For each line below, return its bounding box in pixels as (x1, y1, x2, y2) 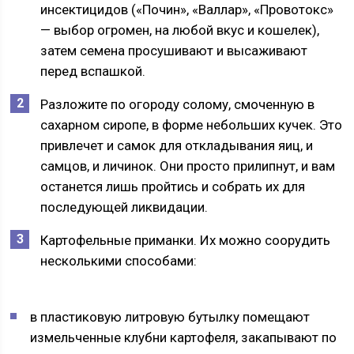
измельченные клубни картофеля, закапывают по (30, 330, 337, 345)
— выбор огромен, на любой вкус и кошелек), (40, 22, 320, 38)
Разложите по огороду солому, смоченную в (40, 96, 315, 112)
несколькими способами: (40, 253, 198, 269)
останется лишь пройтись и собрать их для (40, 179, 306, 194)
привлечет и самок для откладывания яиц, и (40, 137, 314, 153)
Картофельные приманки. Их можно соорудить (40, 232, 331, 248)
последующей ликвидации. (40, 199, 209, 215)
